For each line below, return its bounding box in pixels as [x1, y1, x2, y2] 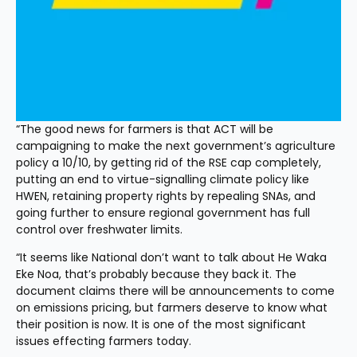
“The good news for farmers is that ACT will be [16, 121, 273, 137]
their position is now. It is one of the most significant [16, 316, 306, 332]
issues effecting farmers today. [16, 333, 191, 349]
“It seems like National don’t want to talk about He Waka [16, 249, 327, 265]
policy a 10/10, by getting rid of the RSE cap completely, [16, 155, 321, 171]
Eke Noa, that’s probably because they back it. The [16, 266, 296, 282]
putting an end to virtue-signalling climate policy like [16, 171, 309, 187]
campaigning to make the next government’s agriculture [16, 138, 335, 154]
